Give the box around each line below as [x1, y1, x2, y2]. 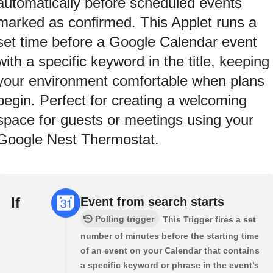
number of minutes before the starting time [80, 230, 259, 241]
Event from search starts [80, 194, 224, 208]
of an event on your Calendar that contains [80, 245, 260, 255]
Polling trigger [95, 213, 154, 224]
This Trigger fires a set [163, 214, 256, 224]
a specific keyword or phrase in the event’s [80, 260, 259, 270]
